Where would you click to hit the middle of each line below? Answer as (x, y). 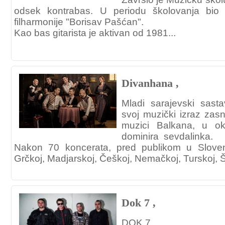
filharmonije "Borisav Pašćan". (79, 22)
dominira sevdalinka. (167, 136)
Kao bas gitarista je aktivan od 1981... (95, 33)
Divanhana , (150, 83)
